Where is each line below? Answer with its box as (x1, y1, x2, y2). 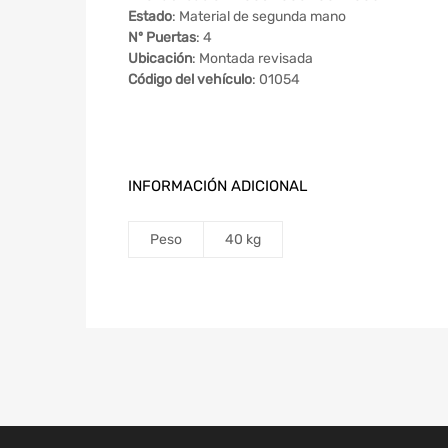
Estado (128, 8, 172, 26)
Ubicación (128, 50, 192, 68)
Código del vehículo (128, 71, 252, 89)
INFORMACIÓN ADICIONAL (128, 177, 307, 196)
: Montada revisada (192, 50, 313, 68)
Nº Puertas (128, 29, 196, 47)
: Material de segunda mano (172, 8, 346, 26)
